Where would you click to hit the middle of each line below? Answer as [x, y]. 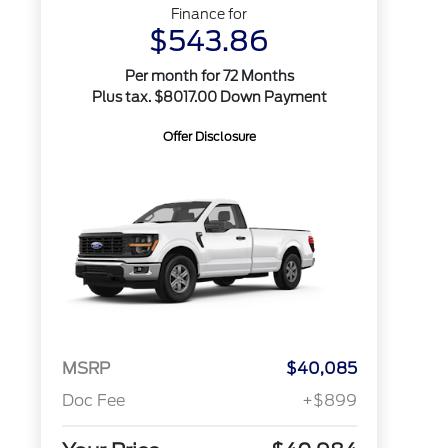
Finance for [209, 14]
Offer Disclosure [209, 136]
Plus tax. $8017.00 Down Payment [209, 97]
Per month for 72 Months [209, 76]
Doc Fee [93, 401]
